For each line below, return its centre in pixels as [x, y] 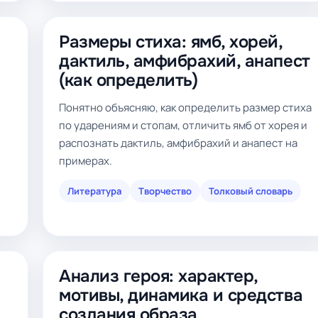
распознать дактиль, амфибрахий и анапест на [178, 143]
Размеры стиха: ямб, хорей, [171, 42]
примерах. [86, 161]
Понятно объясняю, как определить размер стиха [185, 108]
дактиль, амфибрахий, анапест [185, 61]
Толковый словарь [251, 191]
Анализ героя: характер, [158, 276]
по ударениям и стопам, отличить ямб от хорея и [183, 125]
